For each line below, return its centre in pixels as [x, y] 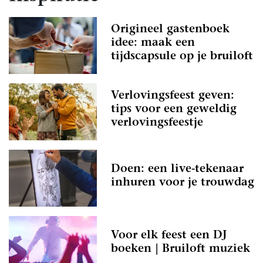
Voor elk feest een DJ [169, 235]
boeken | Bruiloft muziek [181, 249]
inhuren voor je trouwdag [183, 183]
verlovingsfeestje [157, 123]
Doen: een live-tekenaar [177, 169]
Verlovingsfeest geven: [173, 96]
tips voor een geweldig [174, 110]
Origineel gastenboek [170, 30]
